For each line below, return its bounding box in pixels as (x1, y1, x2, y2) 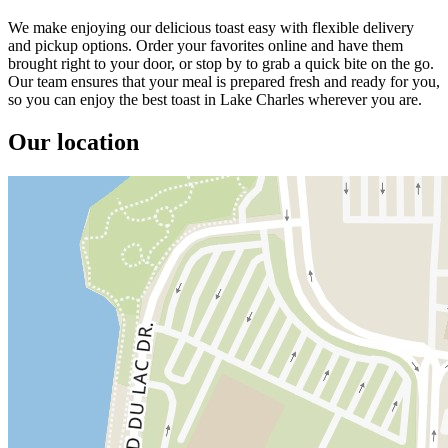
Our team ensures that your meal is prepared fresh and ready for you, (8, 72, 440, 90)
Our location (8, 128, 139, 155)
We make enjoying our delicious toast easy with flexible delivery (8, 18, 414, 36)
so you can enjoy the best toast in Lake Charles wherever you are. (8, 90, 422, 108)
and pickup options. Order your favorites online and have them (8, 36, 403, 54)
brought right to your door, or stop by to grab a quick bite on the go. (8, 54, 434, 72)
